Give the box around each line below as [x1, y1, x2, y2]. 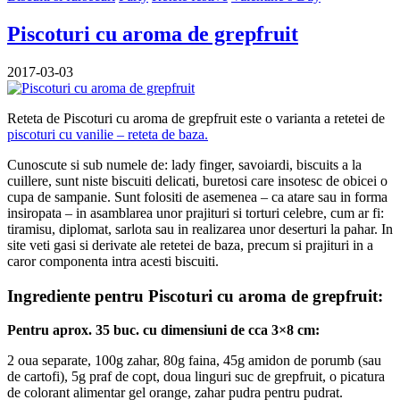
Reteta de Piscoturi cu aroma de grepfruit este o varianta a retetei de [7, 110, 385, 126]
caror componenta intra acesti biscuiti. [7, 253, 219, 269]
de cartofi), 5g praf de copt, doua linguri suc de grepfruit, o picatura [7, 369, 385, 385]
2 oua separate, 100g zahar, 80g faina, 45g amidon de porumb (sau [7, 353, 381, 369]
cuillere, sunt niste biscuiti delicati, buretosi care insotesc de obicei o [7, 172, 387, 188]
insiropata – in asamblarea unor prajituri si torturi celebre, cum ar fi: [7, 204, 384, 221]
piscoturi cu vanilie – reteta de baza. [7, 126, 208, 142]
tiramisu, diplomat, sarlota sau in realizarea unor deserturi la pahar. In [7, 221, 393, 237]
